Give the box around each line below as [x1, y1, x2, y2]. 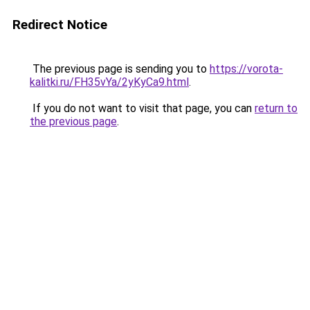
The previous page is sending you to [30, 62, 210, 75]
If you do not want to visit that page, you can [30, 102, 255, 115]
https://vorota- [210, 62, 283, 75]
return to [255, 102, 298, 115]
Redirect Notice [12, 17, 107, 33]
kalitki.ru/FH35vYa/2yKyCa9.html [30, 75, 189, 89]
